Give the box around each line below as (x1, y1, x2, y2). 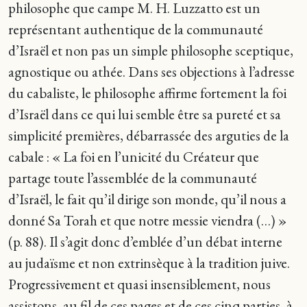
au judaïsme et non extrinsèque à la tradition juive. (8, 254, 290, 272)
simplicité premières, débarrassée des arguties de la (8, 126, 289, 145)
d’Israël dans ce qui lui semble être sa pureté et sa (8, 105, 281, 123)
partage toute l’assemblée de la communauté (8, 169, 257, 187)
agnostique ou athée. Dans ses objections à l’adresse (8, 62, 295, 81)
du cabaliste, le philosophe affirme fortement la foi (8, 84, 286, 102)
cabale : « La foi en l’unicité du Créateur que (8, 147, 259, 166)
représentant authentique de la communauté (8, 20, 263, 38)
